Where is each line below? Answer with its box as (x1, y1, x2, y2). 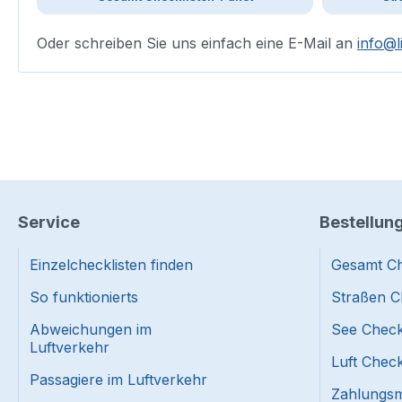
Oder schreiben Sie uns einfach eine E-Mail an (37, 34, 357, 53)
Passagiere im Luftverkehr (30, 371, 207, 389)
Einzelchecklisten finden (30, 256, 193, 275)
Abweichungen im (30, 320, 152, 339)
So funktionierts (30, 288, 138, 307)
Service (18, 213, 80, 232)
